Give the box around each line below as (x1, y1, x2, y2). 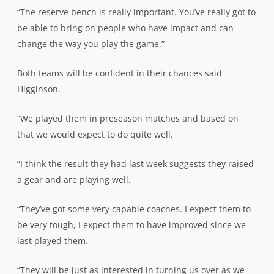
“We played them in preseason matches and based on (17, 112, 239, 124)
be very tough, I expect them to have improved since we (17, 218, 246, 231)
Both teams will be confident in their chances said (17, 67, 222, 79)
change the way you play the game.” (17, 37, 165, 50)
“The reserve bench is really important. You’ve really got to (17, 6, 256, 18)
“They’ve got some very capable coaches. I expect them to (17, 202, 251, 215)
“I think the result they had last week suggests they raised (17, 157, 254, 169)
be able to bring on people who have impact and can (17, 21, 234, 34)
